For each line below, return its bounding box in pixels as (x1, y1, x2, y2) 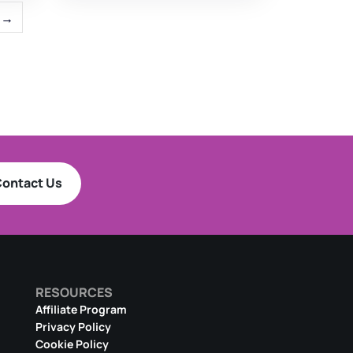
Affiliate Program (35, 302, 127, 318)
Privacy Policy (35, 319, 111, 335)
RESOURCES (35, 284, 113, 302)
